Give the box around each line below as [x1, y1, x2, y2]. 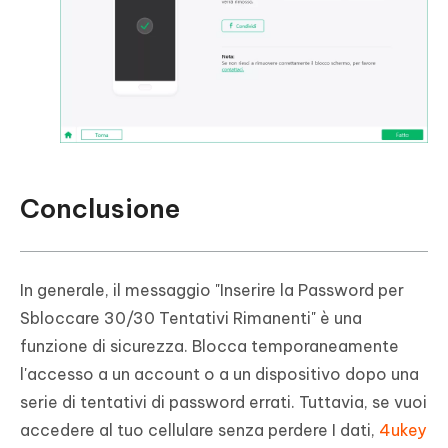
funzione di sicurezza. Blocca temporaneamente [20, 335, 399, 356]
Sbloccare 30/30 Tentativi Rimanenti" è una [20, 307, 362, 328]
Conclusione [20, 191, 180, 225]
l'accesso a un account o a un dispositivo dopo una [20, 363, 419, 384]
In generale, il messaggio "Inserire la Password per [20, 279, 404, 300]
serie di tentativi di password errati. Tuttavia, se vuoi [20, 391, 427, 412]
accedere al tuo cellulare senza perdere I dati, [20, 419, 379, 440]
